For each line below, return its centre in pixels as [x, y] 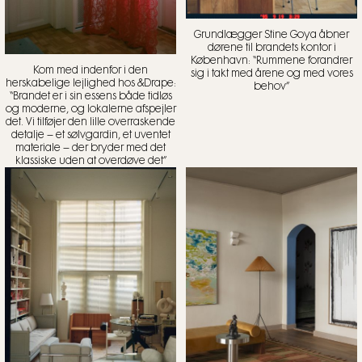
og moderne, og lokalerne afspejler [90, 109]
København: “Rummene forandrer [271, 60]
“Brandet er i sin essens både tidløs [90, 96]
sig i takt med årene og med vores [271, 73]
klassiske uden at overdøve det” [90, 160]
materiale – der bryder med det [90, 147]
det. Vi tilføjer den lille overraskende [90, 122]
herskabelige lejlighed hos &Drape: [90, 83]
